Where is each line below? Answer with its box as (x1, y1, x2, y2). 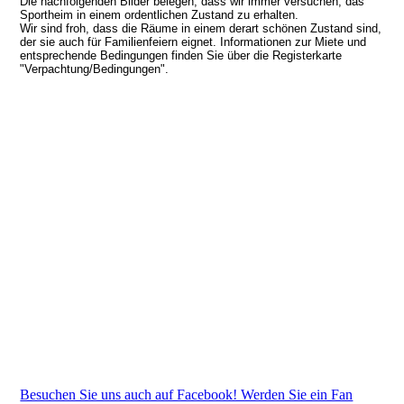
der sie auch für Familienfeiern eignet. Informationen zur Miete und (20, 35, 367, 50)
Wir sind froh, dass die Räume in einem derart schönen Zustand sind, (20, 22, 382, 36)
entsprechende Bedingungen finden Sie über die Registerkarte (20, 49, 343, 63)
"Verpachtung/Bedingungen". (20, 62, 177, 77)
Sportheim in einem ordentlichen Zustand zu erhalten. (20, 8, 307, 23)
